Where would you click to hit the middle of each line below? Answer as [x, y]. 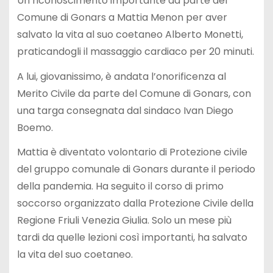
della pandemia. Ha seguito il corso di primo [120, 186]
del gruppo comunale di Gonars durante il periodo [136, 169]
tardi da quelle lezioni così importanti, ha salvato [132, 238]
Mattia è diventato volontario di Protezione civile [132, 152]
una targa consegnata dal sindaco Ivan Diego [125, 110]
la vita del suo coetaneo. [75, 255]
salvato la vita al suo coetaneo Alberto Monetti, [130, 34]
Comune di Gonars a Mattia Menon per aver [122, 17]
